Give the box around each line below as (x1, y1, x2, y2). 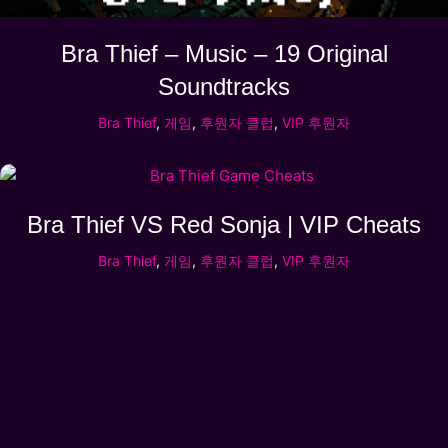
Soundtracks (158, 73, 290, 101)
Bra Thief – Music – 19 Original (60, 40, 388, 68)
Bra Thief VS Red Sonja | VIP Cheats (27, 211, 421, 239)
